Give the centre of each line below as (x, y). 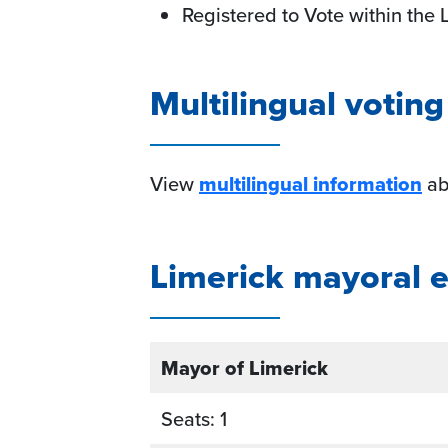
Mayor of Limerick (244, 367)
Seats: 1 (194, 418)
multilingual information (310, 183)
